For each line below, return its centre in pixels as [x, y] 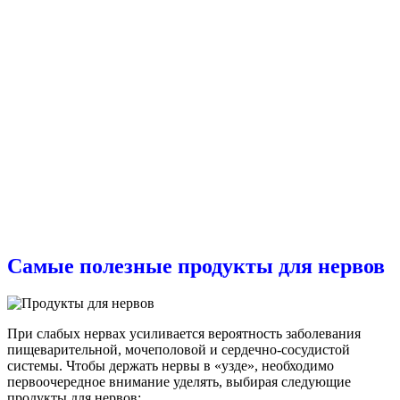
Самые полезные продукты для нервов [196, 266]
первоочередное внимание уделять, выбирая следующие [179, 382]
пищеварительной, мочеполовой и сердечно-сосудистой [179, 350]
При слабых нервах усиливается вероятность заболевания [184, 334]
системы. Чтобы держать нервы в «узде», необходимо [171, 366]
